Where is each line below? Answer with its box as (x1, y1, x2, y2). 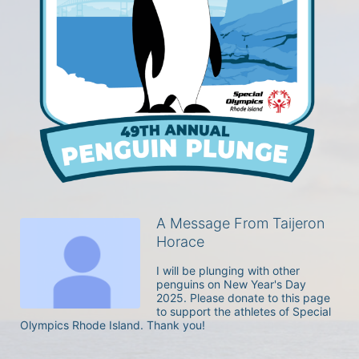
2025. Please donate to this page (156, 291, 330, 305)
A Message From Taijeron (156, 215, 325, 232)
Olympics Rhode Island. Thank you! (20, 318, 208, 332)
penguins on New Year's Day (156, 277, 306, 291)
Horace (156, 233, 204, 250)
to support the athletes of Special (156, 305, 331, 318)
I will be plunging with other (156, 264, 300, 277)
